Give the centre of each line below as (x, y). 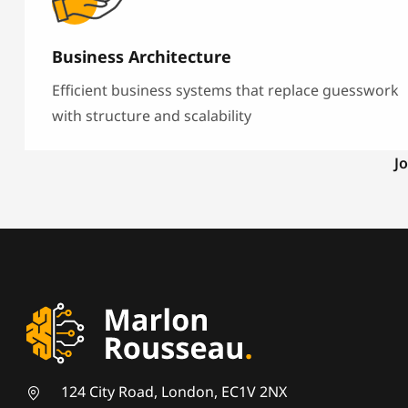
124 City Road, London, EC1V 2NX (174, 391)
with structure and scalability (152, 116)
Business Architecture (142, 57)
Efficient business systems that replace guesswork (225, 91)
